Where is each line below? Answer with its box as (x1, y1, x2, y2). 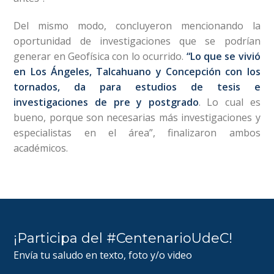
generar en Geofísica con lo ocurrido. (13, 49, 187, 63)
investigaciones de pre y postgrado (13, 95, 199, 109)
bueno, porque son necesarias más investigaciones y (13, 110, 261, 124)
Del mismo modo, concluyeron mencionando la (13, 18, 261, 32)
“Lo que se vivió (186, 49, 261, 63)
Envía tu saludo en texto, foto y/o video (13, 248, 193, 262)
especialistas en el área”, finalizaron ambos (13, 125, 261, 139)
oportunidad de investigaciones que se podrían (13, 34, 261, 48)
